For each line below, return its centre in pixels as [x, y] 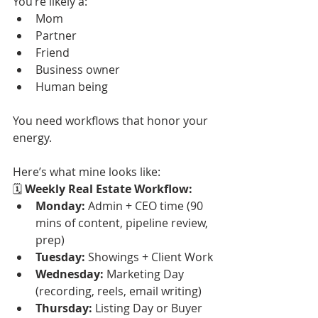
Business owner [78, 69]
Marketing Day [145, 274]
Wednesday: [70, 274]
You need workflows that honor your [112, 120]
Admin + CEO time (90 [146, 205]
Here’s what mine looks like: [87, 171]
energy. [32, 137]
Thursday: [64, 308]
